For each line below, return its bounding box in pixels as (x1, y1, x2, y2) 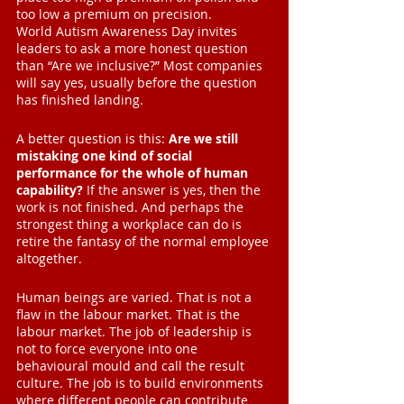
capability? (16, 181, 83, 199)
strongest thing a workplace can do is (16, 216, 245, 234)
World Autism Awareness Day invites (16, 23, 241, 41)
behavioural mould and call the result (16, 357, 248, 375)
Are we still (169, 130, 242, 148)
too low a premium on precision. (16, 5, 212, 23)
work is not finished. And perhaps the (16, 198, 247, 216)
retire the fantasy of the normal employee (16, 233, 272, 251)
